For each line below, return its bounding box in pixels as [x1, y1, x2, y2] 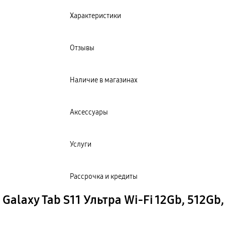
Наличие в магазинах [70, 75, 138, 84]
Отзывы [70, 43, 94, 52]
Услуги [70, 140, 91, 149]
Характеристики [70, 11, 121, 20]
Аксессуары [70, 107, 108, 117]
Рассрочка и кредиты [70, 172, 138, 181]
